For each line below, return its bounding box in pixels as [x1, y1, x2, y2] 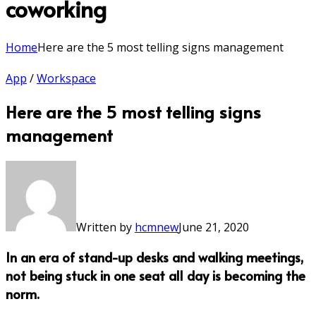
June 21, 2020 [178, 219, 249, 235]
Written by [76, 219, 132, 235]
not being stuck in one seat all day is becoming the [6, 266, 305, 285]
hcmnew [135, 219, 178, 235]
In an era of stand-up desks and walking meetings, [6, 248, 303, 267]
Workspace [37, 70, 96, 86]
